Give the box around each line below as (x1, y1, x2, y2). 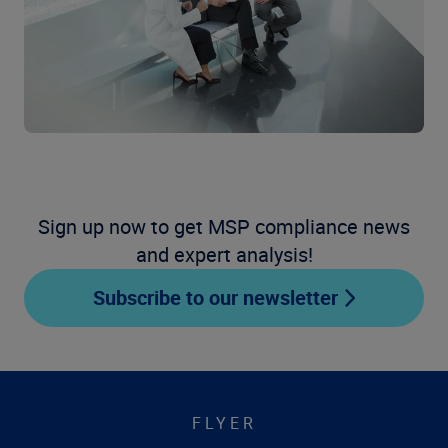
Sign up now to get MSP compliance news (38, 213, 410, 241)
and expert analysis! (135, 241, 313, 269)
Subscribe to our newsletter (92, 284, 338, 312)
